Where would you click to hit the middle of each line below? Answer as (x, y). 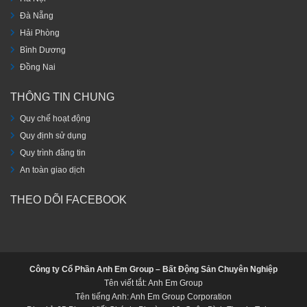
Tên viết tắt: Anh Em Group (153, 283)
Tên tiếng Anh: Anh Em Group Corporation (153, 296)
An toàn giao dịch (52, 170)
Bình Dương (43, 50)
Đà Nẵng (37, 15)
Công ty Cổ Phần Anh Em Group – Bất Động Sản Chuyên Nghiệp (153, 270)
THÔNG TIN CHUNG (62, 97)
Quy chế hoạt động (55, 119)
